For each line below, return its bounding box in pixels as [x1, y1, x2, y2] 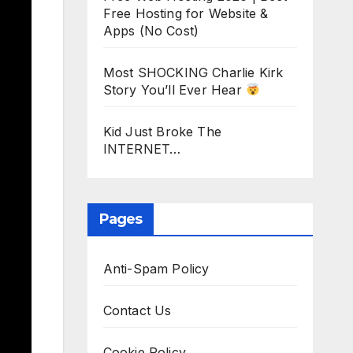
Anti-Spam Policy [102, 260, 210, 277]
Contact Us [102, 302, 172, 318]
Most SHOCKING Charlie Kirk [102, 64, 284, 80]
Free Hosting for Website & [102, 5, 269, 21]
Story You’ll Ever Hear [102, 81, 247, 98]
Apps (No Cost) [102, 22, 199, 39]
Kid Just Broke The [102, 123, 222, 139]
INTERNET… [102, 140, 181, 157]
